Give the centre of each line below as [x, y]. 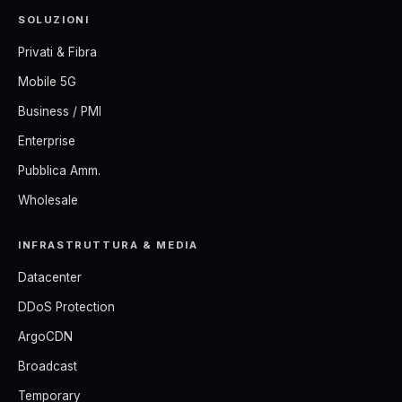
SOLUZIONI [54, 19]
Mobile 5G [47, 81]
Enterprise [47, 140]
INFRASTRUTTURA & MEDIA [108, 245]
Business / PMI [60, 111]
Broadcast [48, 366]
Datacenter [50, 277]
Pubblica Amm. [59, 170]
